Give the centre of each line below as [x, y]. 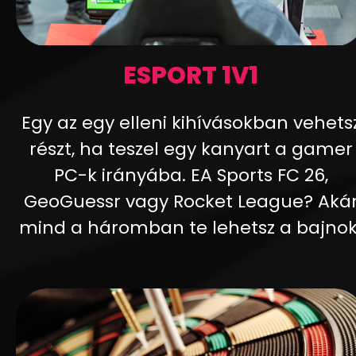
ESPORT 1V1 [191, 75]
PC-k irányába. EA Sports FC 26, [191, 175]
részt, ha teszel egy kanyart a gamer [191, 149]
